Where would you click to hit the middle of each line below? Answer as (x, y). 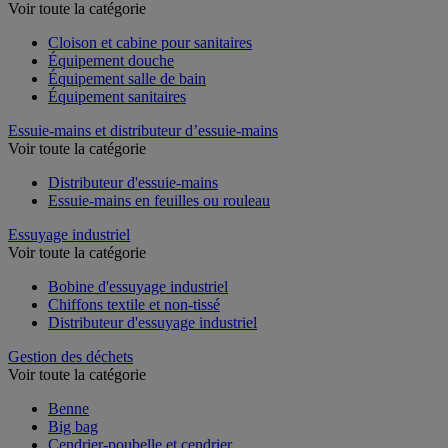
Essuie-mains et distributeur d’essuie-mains (143, 130)
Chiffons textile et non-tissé (134, 304)
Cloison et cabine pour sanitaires (150, 42)
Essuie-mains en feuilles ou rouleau (159, 200)
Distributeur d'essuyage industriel (152, 322)
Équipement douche (111, 60)
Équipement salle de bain (127, 78)
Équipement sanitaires (117, 96)
